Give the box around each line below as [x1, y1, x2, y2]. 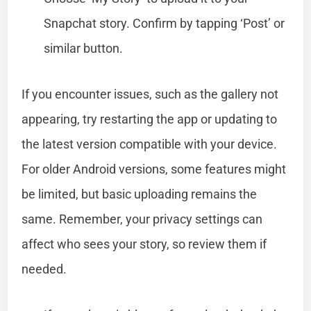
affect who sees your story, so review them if [22, 236, 267, 251]
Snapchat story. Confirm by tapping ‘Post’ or [44, 15, 285, 31]
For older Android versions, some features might [22, 161, 287, 176]
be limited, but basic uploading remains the [22, 186, 258, 201]
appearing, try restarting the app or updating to [22, 111, 278, 126]
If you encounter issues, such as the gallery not [22, 86, 279, 101]
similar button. [44, 40, 124, 56]
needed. [22, 261, 67, 276]
